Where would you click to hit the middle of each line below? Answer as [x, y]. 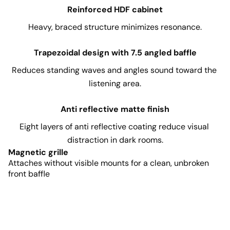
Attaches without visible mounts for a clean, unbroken [109, 163]
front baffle [29, 174]
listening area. [115, 83]
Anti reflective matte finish [115, 109]
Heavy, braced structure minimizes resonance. [115, 27]
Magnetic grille [38, 152]
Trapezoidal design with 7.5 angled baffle [115, 52]
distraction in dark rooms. [115, 140]
